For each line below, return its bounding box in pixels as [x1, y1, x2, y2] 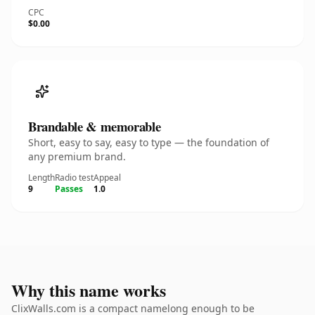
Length [28, 172, 55, 184]
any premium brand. [28, 150, 126, 163]
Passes [55, 183, 83, 195]
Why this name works [11, 278, 166, 302]
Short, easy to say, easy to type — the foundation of [28, 136, 269, 149]
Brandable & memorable [28, 117, 161, 136]
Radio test [55, 172, 94, 184]
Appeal [94, 172, 121, 184]
